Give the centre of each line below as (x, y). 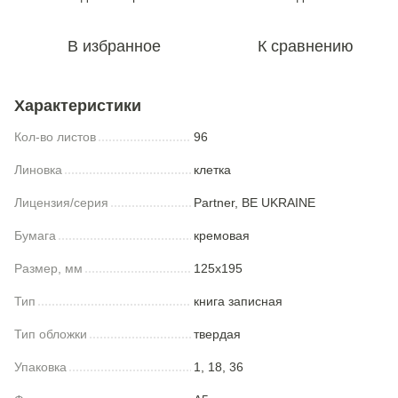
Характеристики (78, 106)
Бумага (35, 235)
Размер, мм (48, 268)
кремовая (222, 235)
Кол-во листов (55, 137)
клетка (212, 170)
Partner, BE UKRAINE (255, 203)
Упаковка (40, 367)
